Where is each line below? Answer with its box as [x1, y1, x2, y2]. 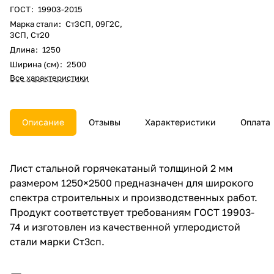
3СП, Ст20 [10, 29, 50, 40]
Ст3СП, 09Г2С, [65, 18, 122, 29]
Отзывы [89, 116, 120, 127]
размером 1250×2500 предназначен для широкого [10, 176, 254, 189]
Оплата [240, 116, 270, 127]
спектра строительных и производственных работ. [10, 191, 257, 204]
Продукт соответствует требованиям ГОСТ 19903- [10, 206, 254, 218]
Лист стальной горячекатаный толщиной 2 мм [10, 161, 233, 174]
